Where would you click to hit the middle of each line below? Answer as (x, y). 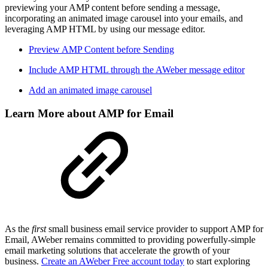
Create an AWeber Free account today (113, 261)
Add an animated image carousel (90, 90)
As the (18, 229)
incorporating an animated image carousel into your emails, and (124, 18)
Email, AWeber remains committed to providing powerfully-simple (130, 240)
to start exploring (217, 261)
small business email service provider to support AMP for (155, 229)
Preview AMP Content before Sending (101, 49)
